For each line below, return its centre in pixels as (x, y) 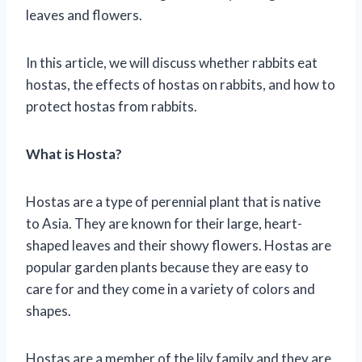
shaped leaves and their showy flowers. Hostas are (179, 245)
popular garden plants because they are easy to (167, 267)
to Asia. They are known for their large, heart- (164, 223)
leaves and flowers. (84, 15)
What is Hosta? (74, 154)
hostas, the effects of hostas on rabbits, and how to (181, 84)
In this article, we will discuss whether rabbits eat (172, 62)
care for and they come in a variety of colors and (170, 288)
